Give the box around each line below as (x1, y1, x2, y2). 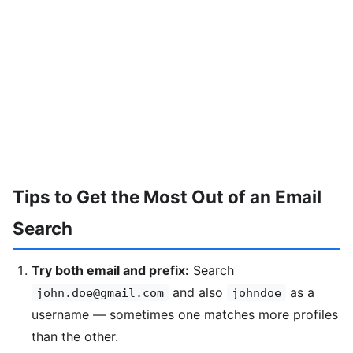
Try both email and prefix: (32, 262, 189, 279)
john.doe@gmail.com (36, 286, 164, 300)
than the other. (32, 329, 118, 345)
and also (169, 284, 227, 301)
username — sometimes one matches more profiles (32, 307, 338, 323)
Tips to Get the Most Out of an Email (13, 185, 321, 207)
